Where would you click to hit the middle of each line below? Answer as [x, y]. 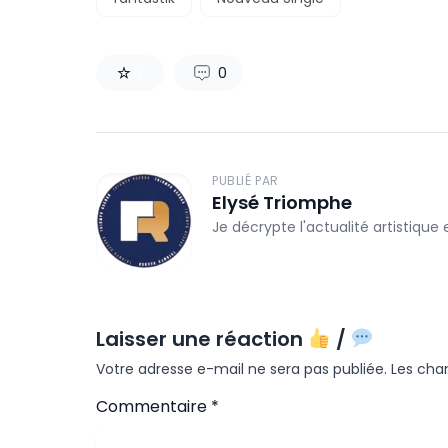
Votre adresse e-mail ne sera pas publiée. [241, 369]
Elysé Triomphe [282, 202]
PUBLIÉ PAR [245, 180]
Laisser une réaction [202, 339]
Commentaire [153, 406]
